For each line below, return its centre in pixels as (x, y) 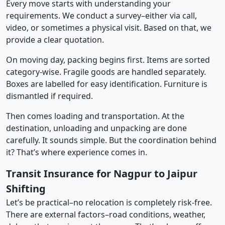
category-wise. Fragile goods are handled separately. (106, 72)
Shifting (26, 188)
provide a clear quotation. (55, 39)
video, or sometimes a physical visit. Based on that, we (109, 27)
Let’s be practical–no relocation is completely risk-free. (109, 202)
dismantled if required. (49, 96)
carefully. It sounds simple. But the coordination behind (111, 140)
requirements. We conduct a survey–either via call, (101, 15)
